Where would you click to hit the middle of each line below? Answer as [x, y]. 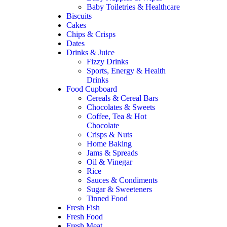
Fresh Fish [83, 207]
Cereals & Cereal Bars [123, 98]
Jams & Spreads [112, 153]
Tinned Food [107, 198]
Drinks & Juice [91, 52]
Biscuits [79, 16]
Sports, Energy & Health [126, 71]
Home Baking [109, 144]
